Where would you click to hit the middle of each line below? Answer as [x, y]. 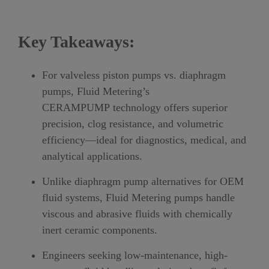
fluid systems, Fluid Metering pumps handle [138, 198]
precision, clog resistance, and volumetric [133, 124]
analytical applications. [92, 156]
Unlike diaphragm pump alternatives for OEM [143, 181]
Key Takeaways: [76, 42]
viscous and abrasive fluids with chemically [137, 214]
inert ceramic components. [100, 230]
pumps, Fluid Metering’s [96, 91]
